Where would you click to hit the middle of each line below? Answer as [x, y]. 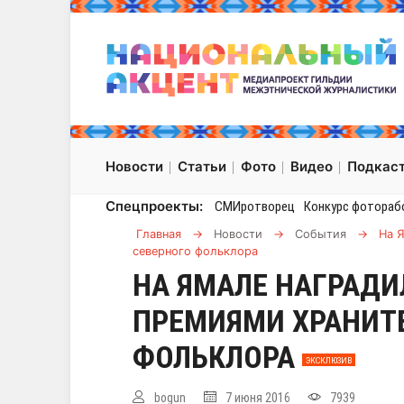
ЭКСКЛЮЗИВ [328, 360]
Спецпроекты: [154, 207]
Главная [159, 234]
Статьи [202, 167]
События [321, 234]
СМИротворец [254, 207]
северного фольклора [195, 252]
